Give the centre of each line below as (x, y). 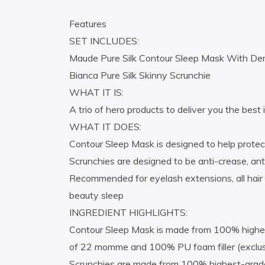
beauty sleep (96, 195)
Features (88, 24)
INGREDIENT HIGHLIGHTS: (128, 213)
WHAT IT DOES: (105, 127)
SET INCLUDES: (104, 41)
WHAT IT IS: (96, 93)
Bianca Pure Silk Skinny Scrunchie (140, 75)
